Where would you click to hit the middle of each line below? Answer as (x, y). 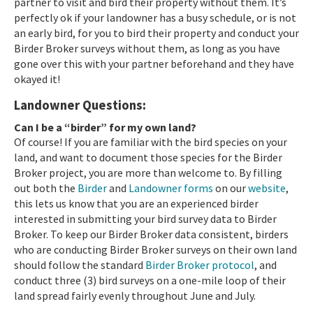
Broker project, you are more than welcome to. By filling (148, 172)
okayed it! (38, 79)
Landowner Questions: (80, 105)
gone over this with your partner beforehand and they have (154, 63)
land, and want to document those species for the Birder (148, 157)
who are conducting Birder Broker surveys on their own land (155, 249)
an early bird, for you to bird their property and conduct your (156, 32)
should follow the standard (80, 264)
